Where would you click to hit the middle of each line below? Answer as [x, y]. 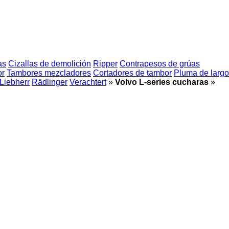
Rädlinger [50, 82]
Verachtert [88, 82]
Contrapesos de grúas [160, 64]
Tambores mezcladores [49, 73]
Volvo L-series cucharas [162, 82]
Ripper [105, 64]
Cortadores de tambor [132, 73]
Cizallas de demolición [50, 64]
